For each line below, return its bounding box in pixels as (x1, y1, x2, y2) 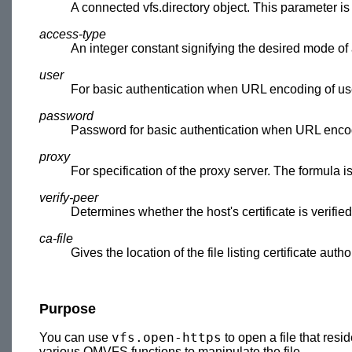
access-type (39, 27, 106, 41)
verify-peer (39, 190, 98, 204)
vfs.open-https (112, 329, 222, 345)
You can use (39, 330, 112, 344)
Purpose (39, 300, 96, 317)
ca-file (39, 231, 73, 245)
